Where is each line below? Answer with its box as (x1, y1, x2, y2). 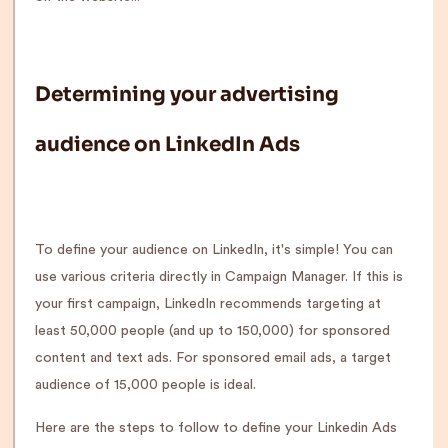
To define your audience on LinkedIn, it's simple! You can (35, 243, 393, 257)
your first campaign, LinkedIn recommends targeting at (35, 297, 381, 311)
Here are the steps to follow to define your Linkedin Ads (35, 421, 397, 435)
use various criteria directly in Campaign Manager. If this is (35, 270, 403, 284)
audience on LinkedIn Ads (35, 132, 300, 157)
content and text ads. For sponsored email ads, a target (35, 351, 391, 365)
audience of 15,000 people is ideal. (35, 378, 256, 392)
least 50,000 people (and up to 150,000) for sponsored (35, 324, 390, 338)
